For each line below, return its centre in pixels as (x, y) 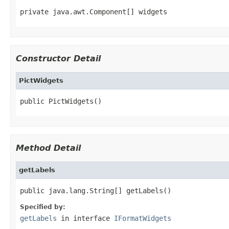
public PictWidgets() (61, 101)
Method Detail (48, 148)
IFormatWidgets (143, 218)
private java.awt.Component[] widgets (94, 12)
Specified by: (43, 207)
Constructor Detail (58, 58)
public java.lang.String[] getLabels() (96, 190)
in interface (85, 218)
